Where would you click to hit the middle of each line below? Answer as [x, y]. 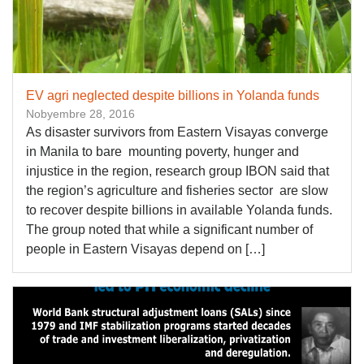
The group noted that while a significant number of [169, 229]
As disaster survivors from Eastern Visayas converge [177, 132]
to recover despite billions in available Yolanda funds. [179, 210]
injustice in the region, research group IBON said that [178, 171]
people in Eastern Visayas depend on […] [145, 249]
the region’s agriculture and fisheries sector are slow [177, 190]
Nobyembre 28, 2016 [80, 113]
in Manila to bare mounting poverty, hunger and [162, 151]
